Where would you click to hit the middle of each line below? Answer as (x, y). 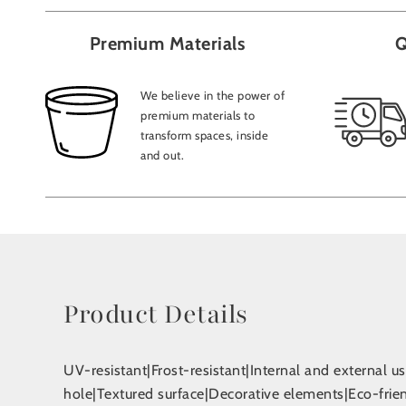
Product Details (156, 315)
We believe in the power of (213, 95)
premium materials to (198, 115)
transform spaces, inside (204, 135)
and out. (162, 155)
